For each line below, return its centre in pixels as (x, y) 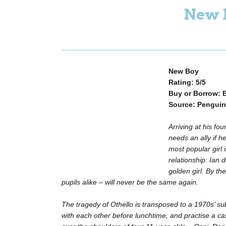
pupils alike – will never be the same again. (130, 182)
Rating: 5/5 (187, 82)
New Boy (184, 71)
